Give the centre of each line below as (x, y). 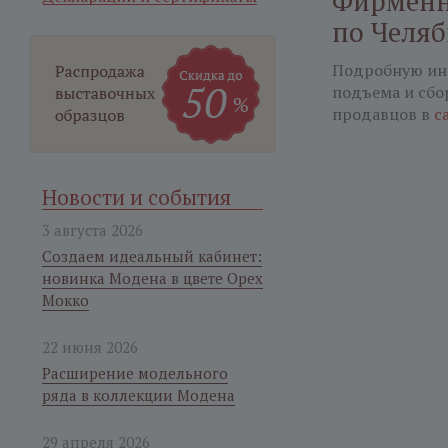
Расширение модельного (135, 373)
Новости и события (136, 197)
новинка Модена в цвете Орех (152, 278)
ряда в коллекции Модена (138, 395)
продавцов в (383, 114)
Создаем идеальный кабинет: (152, 256)
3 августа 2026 (92, 230)
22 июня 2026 (90, 347)
